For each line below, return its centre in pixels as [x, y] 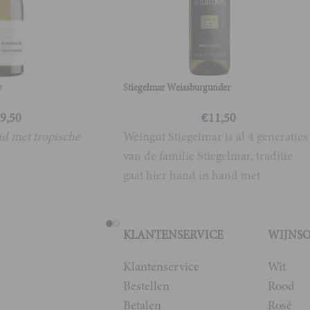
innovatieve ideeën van [181, 194]
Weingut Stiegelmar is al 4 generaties [216, 136]
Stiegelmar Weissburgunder [177, 88]
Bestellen [146, 285]
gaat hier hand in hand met [192, 175]
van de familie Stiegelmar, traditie [208, 156]
